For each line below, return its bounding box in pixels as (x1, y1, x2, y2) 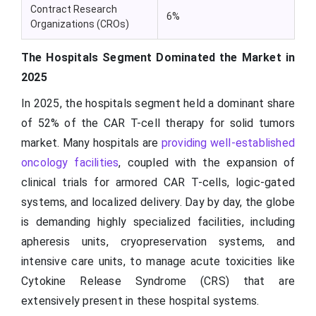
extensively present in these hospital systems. (21, 294, 260, 308)
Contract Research (30, 4, 117, 16)
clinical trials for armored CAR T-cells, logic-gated (21, 176, 295, 190)
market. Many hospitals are (21, 136, 162, 150)
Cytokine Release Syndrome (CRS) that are (21, 274, 295, 288)
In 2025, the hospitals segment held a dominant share (21, 97, 295, 111)
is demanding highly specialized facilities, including (21, 215, 295, 229)
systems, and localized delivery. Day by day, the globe (21, 195, 295, 209)
